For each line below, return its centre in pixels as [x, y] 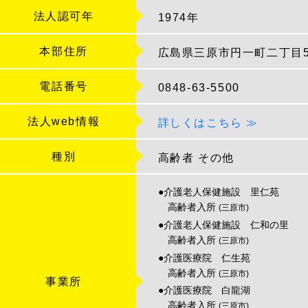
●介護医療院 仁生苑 [204, 257]
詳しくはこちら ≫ [208, 122]
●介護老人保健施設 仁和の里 [223, 224]
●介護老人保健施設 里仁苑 [218, 191]
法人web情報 [64, 121]
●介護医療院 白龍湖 [204, 290]
